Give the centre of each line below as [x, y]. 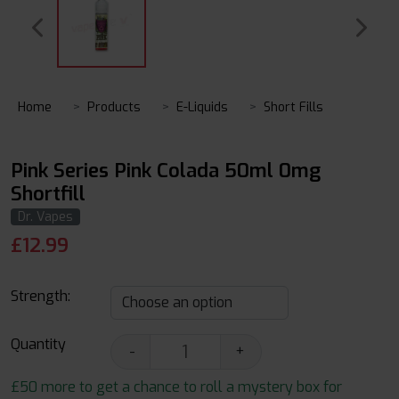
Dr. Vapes [45, 217]
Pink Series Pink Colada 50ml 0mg [166, 171]
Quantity [38, 344]
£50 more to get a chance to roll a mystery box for [176, 387]
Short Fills [293, 107]
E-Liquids [202, 107]
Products [114, 107]
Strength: [41, 296]
